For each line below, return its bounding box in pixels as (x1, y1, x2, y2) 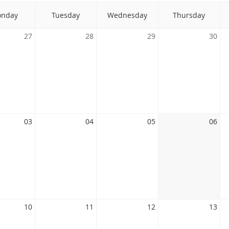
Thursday (173, 10, 205, 20)
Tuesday (51, 10, 80, 20)
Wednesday (107, 10, 147, 20)
